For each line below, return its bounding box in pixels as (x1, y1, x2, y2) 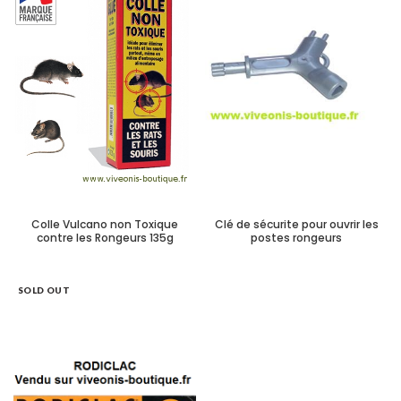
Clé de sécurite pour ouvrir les (214, 217, 379, 232)
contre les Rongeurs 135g (36, 230, 174, 245)
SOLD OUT (18, 285, 71, 295)
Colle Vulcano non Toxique (31, 217, 178, 232)
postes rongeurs (251, 230, 342, 245)
